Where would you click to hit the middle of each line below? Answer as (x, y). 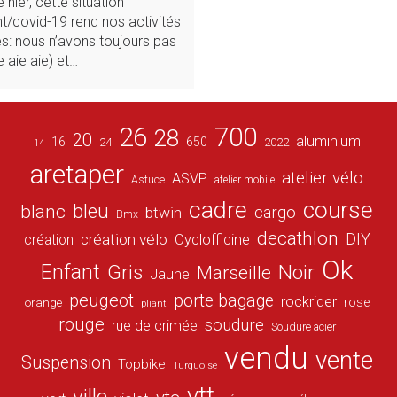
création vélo (124, 239)
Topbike (141, 364)
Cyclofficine (212, 239)
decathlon (297, 238)
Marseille (234, 272)
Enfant (71, 272)
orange (43, 302)
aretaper (78, 174)
